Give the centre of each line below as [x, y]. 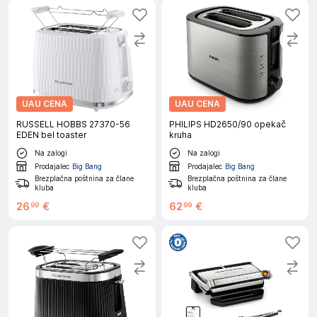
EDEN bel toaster [52, 135]
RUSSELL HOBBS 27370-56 [73, 124]
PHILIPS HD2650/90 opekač [227, 124]
